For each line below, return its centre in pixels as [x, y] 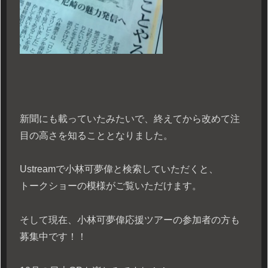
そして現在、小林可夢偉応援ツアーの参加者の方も [130, 220]
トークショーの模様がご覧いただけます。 [111, 186]
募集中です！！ [53, 237]
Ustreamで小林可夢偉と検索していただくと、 [119, 169]
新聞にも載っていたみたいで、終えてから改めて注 [130, 118]
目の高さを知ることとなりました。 [96, 135]
